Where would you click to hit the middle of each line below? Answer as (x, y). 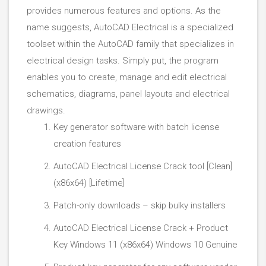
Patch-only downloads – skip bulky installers (140, 205)
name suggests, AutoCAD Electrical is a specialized (130, 27)
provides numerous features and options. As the (124, 11)
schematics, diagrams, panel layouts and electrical (128, 94)
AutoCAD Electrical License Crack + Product (141, 228)
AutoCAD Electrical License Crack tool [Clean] (143, 166)
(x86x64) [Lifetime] (89, 183)
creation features (88, 144)
